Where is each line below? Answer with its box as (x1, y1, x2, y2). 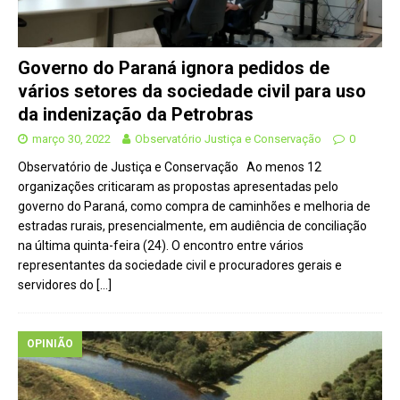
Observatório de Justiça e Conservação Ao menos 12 (18, 159, 321, 174)
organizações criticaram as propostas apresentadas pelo (18, 179, 338, 194)
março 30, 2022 (32, 131, 111, 146)
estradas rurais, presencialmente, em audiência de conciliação (18, 218, 367, 233)
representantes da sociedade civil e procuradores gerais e (18, 257, 342, 272)
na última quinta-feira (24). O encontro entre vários (18, 237, 304, 253)
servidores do (18, 277, 96, 292)
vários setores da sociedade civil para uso (18, 79, 366, 102)
